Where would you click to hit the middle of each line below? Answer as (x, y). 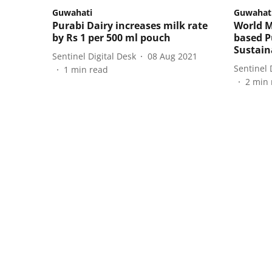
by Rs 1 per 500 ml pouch (111, 38)
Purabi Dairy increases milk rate (130, 26)
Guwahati (72, 13)
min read (90, 70)
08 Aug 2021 (172, 56)
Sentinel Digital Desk (94, 56)
